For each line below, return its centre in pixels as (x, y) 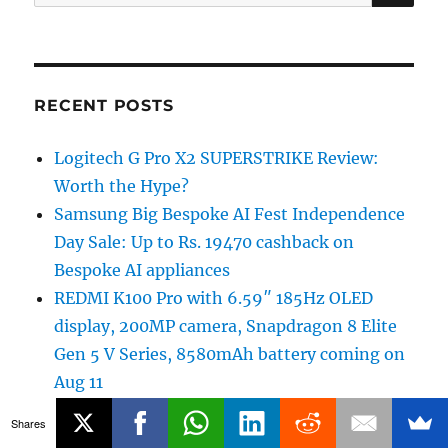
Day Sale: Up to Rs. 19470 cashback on (204, 241)
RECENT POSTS (104, 105)
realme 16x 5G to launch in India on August (225, 409)
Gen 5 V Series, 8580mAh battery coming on (230, 353)
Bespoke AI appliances (142, 269)
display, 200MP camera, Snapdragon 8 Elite (226, 325)
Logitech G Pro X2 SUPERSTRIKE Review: (217, 157)
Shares (28, 422)
